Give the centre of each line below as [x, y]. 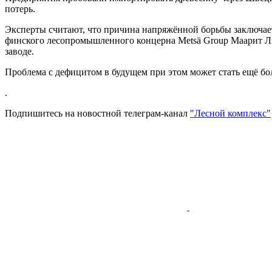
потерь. [20, 8]
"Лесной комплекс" [230, 113]
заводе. [19, 51]
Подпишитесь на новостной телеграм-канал [97, 113]
